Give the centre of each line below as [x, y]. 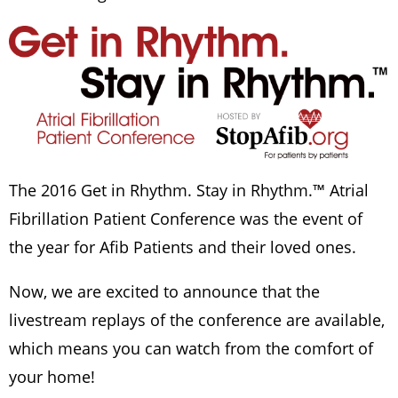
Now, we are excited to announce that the [164, 292]
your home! [54, 377]
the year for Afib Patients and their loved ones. [183, 247]
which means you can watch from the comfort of [191, 349]
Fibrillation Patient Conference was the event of [186, 219]
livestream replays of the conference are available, [197, 320]
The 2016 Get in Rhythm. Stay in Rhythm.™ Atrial [189, 191]
